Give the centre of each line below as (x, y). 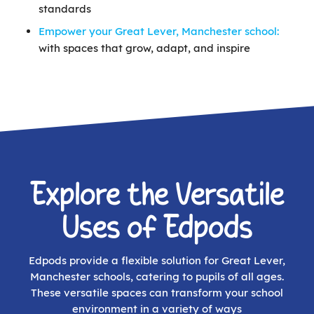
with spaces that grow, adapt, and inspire (144, 48)
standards (65, 9)
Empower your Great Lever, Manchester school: (159, 32)
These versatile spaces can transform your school (157, 293)
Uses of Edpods (157, 229)
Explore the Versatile (157, 196)
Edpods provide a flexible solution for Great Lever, (157, 261)
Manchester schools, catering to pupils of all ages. (157, 277)
